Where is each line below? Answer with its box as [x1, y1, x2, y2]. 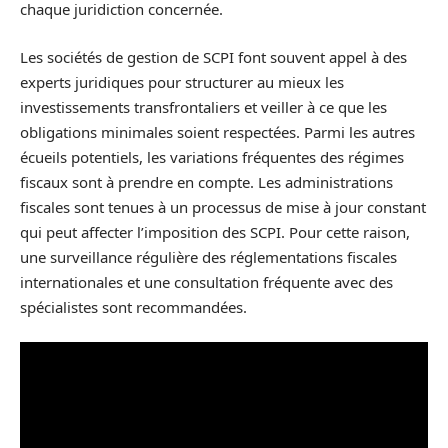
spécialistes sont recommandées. [20, 296, 247, 317]
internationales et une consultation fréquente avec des [20, 271, 393, 292]
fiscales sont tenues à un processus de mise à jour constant [20, 196, 426, 217]
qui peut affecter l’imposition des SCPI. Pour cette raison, [20, 221, 410, 242]
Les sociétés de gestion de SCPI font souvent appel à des [20, 46, 407, 67]
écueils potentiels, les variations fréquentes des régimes [20, 146, 404, 167]
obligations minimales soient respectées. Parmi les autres [20, 121, 415, 142]
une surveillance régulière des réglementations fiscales [20, 246, 397, 267]
